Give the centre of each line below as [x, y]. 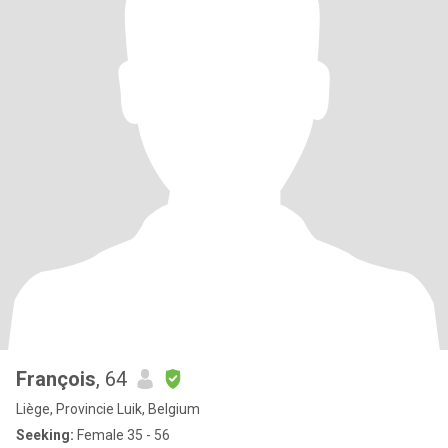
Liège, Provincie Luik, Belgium [108, 409]
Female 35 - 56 [122, 435]
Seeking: [45, 435]
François [56, 379]
